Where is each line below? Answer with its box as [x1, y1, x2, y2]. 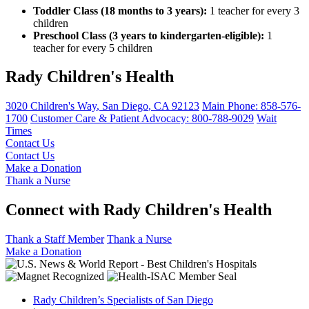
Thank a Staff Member [6, 233, 104, 246]
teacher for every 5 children [33, 41, 152, 54]
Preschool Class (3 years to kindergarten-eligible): [33, 29, 264, 41]
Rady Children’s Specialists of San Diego [33, 294, 213, 306]
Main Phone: [202, 100, 261, 112]
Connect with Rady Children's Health [6, 201, 272, 219]
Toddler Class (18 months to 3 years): [33, 4, 207, 17]
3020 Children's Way [6, 100, 97, 112]
